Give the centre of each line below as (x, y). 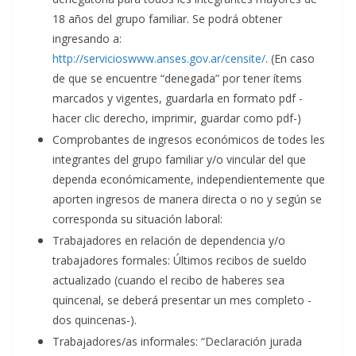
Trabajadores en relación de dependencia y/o (169, 240)
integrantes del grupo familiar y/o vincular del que (179, 159)
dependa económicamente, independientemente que (189, 179)
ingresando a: (87, 38)
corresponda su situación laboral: (137, 219)
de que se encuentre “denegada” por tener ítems (177, 78)
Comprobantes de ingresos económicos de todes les (189, 139)
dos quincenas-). (95, 319)
